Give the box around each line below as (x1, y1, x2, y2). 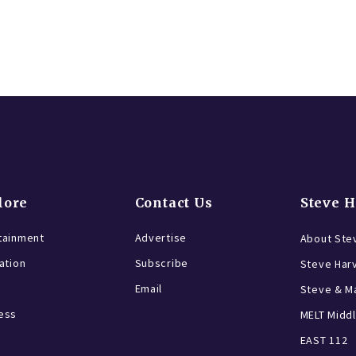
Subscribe (134, 256, 188, 271)
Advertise (134, 230, 187, 246)
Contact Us (134, 195, 213, 211)
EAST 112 (300, 333, 348, 348)
